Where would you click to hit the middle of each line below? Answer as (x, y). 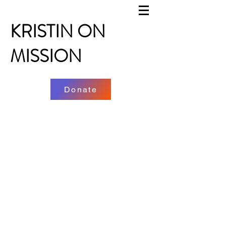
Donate (81, 89)
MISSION (46, 56)
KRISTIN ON (58, 31)
